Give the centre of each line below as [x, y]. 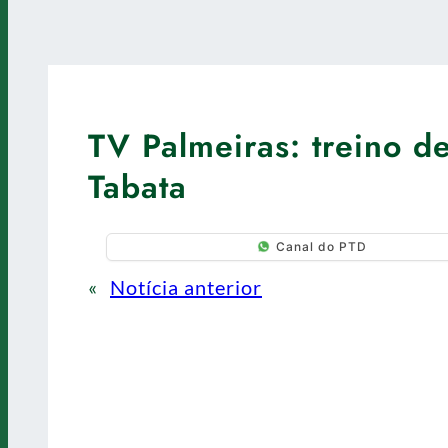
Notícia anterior [186, 286]
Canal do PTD [321, 247]
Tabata [137, 187]
